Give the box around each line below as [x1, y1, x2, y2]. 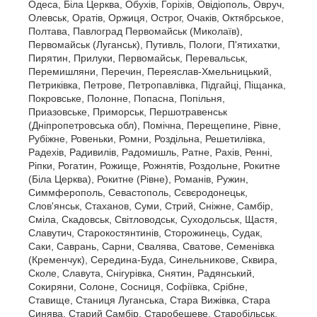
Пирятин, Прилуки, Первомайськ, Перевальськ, [28, 52, 248, 64]
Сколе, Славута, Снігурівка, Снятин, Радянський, [28, 267, 255, 279]
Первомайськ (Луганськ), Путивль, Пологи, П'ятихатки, [28, 39, 280, 50]
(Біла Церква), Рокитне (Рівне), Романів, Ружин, [28, 173, 248, 185]
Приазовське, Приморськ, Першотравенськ [28, 106, 227, 117]
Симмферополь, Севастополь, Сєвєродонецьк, [28, 187, 248, 198]
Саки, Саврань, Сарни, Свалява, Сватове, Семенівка [28, 241, 275, 252]
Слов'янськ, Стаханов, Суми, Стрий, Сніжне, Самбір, [28, 200, 273, 212]
